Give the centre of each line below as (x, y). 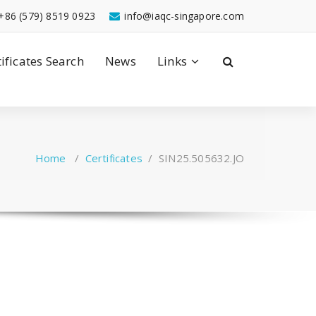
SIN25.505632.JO (201, 158)
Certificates (114, 158)
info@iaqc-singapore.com (184, 16)
